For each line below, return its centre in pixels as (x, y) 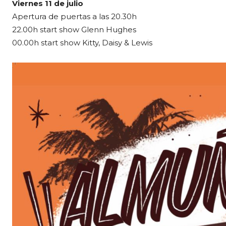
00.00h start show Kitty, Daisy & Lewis (82, 42)
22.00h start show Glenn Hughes (74, 29)
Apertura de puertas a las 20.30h (74, 16)
